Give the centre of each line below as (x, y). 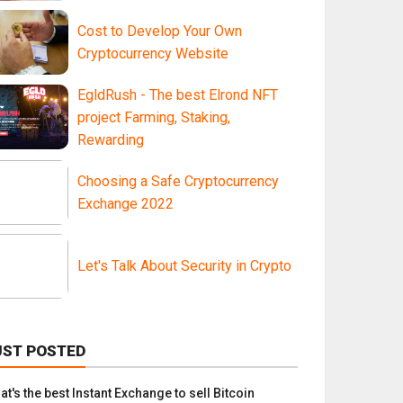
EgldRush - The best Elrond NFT (178, 95)
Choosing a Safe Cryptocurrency (178, 182)
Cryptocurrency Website (153, 54)
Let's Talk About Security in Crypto (184, 266)
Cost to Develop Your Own (160, 31)
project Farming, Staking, (154, 118)
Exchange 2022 (125, 204)
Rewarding (111, 140)
